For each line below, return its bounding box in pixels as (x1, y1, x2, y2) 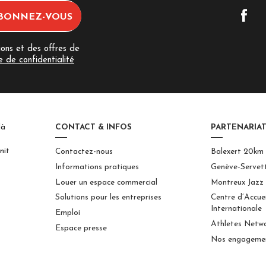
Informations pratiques (55, 163, 139, 171)
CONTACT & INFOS (55, 123, 132, 131)
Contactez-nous (55, 148, 113, 156)
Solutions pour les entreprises (55, 194, 161, 202)
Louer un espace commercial (55, 178, 157, 186)
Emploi (55, 209, 80, 217)
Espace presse (55, 224, 107, 233)
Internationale (211, 205, 262, 213)
